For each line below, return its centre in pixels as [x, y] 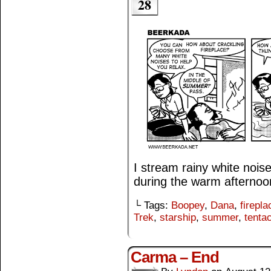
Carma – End [175, 257]
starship [178, 218]
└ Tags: [152, 206]
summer [220, 218]
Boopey [188, 206]
